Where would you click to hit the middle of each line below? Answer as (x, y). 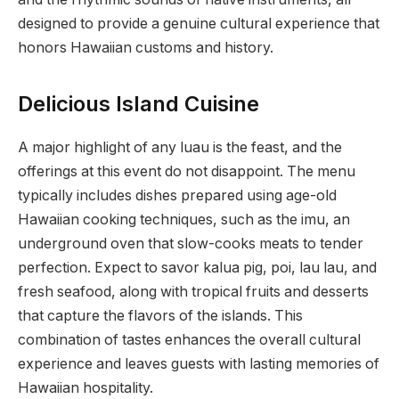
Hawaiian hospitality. (85, 388)
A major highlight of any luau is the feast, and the (180, 148)
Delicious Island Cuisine (138, 104)
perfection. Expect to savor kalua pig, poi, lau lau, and (197, 268)
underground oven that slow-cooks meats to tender (191, 244)
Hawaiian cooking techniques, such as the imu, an (184, 220)
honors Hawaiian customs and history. (146, 48)
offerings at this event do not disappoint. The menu (187, 172)
